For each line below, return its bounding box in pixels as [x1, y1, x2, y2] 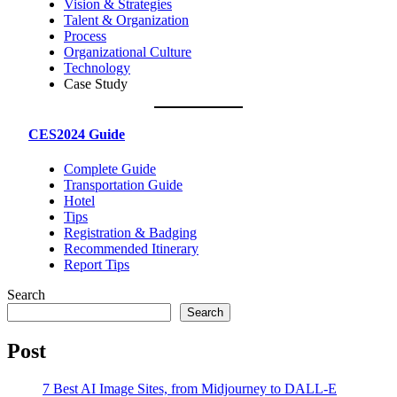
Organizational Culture [64, 43, 191, 59]
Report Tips [64, 257, 129, 273]
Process [64, 27, 106, 43]
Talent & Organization [64, 12, 189, 27]
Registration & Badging [64, 225, 197, 241]
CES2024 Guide [28, 127, 125, 143]
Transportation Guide [64, 177, 183, 193]
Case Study [64, 75, 128, 91]
